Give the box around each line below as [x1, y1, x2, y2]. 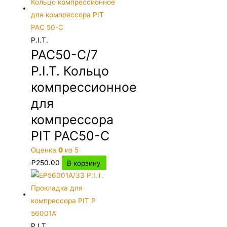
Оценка [31, 146, 59, 155]
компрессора [31, 112, 114, 128]
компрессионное [31, 80, 137, 95]
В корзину [67, 159, 101, 167]
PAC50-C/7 [31, 47, 98, 63]
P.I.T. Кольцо [31, 63, 109, 79]
